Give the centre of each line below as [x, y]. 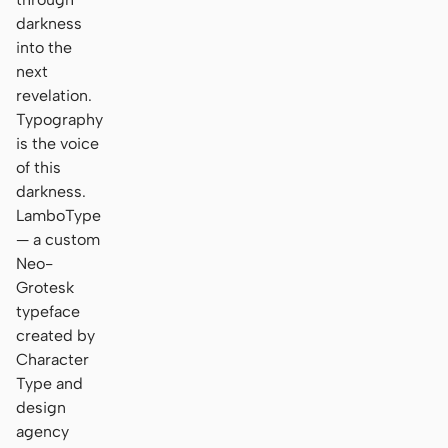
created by [55, 335]
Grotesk [45, 287]
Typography [59, 119]
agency [42, 431]
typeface [48, 311]
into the [44, 47]
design [41, 407]
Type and [49, 383]
